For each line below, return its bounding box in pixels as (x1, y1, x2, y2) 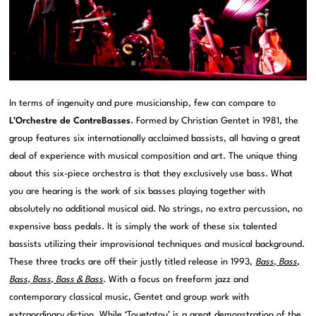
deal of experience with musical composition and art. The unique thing (9, 152, 298, 161)
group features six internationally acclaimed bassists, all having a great (9, 134, 301, 143)
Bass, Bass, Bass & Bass (9, 275, 104, 284)
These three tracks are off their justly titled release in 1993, (9, 257, 256, 267)
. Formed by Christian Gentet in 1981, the (130, 116, 299, 126)
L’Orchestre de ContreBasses (9, 116, 131, 126)
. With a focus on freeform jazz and (103, 275, 249, 284)
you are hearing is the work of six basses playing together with (9, 187, 266, 196)
